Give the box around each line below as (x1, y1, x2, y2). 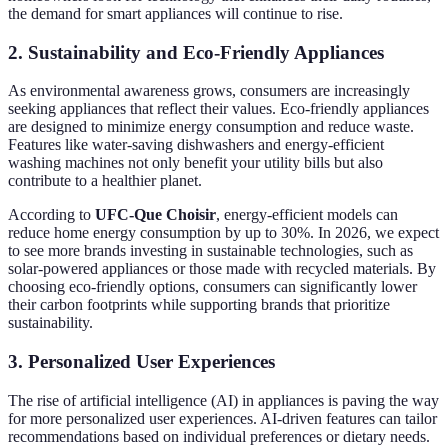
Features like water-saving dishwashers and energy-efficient (8, 136, 384, 154)
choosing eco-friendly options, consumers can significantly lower (8, 278, 417, 296)
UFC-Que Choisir (95, 206, 216, 224)
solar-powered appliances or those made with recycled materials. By (8, 260, 436, 278)
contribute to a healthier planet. (8, 172, 202, 190)
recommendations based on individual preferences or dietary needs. (8, 427, 430, 445)
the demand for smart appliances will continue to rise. (8, 4, 343, 22)
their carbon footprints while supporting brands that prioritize (8, 296, 390, 314)
